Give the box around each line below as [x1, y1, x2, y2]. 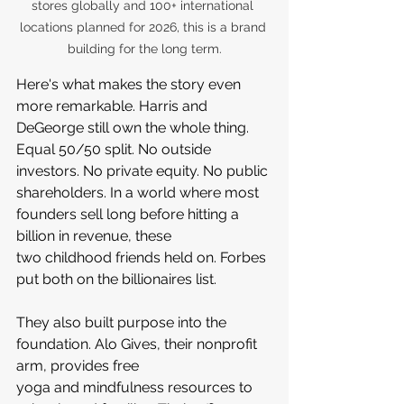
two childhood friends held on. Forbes [16, 249, 270, 267]
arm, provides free [16, 357, 142, 375]
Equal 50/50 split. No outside [16, 141, 215, 159]
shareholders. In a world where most [16, 184, 262, 202]
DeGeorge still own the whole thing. [16, 119, 252, 137]
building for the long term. [67, 41, 222, 57]
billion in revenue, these [16, 227, 175, 245]
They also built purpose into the [16, 314, 230, 332]
